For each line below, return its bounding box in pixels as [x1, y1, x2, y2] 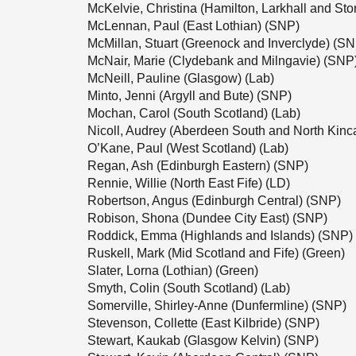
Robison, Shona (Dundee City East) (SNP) [87, 211, 327, 225]
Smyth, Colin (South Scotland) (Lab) [87, 281, 290, 295]
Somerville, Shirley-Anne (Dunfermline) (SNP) [87, 299, 346, 312]
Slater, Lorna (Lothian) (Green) [87, 264, 258, 277]
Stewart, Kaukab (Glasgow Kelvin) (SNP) [87, 334, 319, 347]
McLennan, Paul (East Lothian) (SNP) [87, 19, 300, 33]
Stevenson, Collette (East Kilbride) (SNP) [87, 316, 319, 330]
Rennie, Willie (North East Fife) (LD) [87, 176, 290, 190]
